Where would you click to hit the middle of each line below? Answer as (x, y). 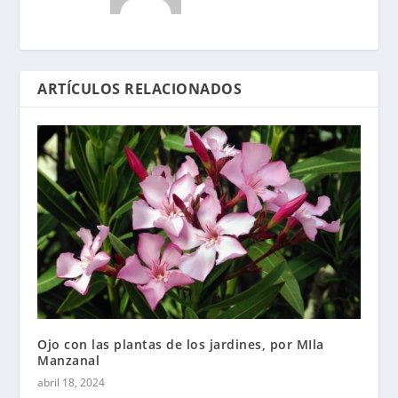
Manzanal (69, 360)
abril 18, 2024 (72, 382)
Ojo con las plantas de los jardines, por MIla (181, 344)
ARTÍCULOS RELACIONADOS (140, 88)
